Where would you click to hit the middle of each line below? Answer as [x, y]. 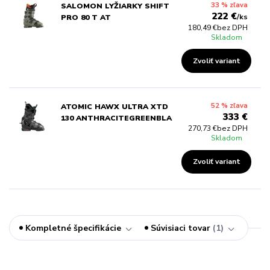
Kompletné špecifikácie [74, 228]
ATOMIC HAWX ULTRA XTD [114, 107]
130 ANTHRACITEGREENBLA [116, 118]
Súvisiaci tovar [181, 228]
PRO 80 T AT [86, 17]
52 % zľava [230, 106]
